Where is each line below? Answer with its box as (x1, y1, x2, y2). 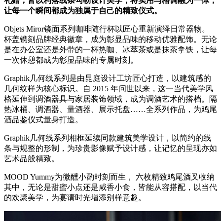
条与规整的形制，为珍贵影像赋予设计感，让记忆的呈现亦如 (4, 144, 217, 152)
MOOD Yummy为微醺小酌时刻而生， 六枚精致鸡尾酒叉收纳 (4, 172, 215, 181)
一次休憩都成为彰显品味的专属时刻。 (4, 55, 138, 64)
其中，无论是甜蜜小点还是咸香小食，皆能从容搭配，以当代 (4, 183, 217, 191)
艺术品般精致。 (4, 154, 59, 163)
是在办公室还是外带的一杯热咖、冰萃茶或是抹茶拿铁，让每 (4, 45, 217, 54)
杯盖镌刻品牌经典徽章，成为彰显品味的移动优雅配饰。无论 (4, 35, 217, 43)
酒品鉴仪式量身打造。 (4, 115, 83, 124)
